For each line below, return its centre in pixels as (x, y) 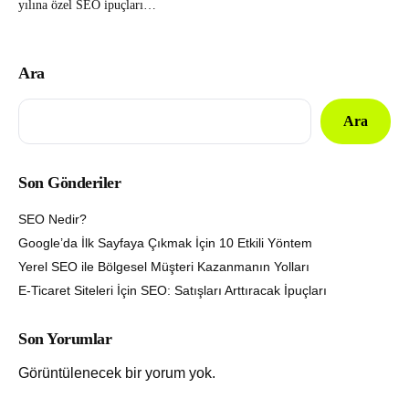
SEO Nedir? (52, 219)
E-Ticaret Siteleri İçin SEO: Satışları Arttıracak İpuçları (173, 291)
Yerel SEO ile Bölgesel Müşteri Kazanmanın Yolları (164, 267)
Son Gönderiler (70, 183)
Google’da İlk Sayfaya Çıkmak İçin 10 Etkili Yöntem (165, 243)
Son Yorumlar (65, 339)
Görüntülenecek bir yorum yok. (117, 372)
